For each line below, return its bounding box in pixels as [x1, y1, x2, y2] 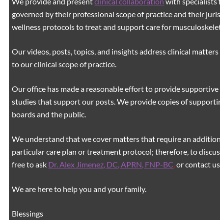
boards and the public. [12, 109, 86, 119]
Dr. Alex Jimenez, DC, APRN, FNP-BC [48, 159, 174, 169]
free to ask [12, 159, 49, 169]
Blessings [12, 208, 44, 218]
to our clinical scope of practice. [12, 59, 117, 69]
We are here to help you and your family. [12, 184, 147, 193]
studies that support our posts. [12, 96, 117, 106]
